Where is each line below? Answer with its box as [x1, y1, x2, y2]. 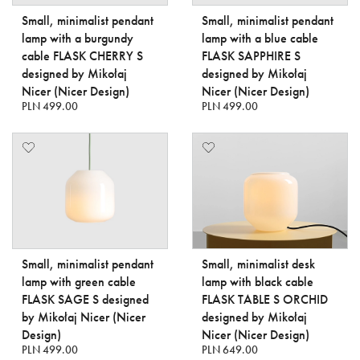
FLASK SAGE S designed [22, 291, 149, 308]
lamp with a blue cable [202, 29, 318, 47]
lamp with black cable [202, 273, 313, 290]
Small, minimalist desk [202, 256, 315, 272]
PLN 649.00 [202, 342, 258, 357]
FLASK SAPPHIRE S [202, 47, 301, 64]
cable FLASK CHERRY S [22, 47, 143, 64]
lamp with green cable [22, 273, 136, 290]
